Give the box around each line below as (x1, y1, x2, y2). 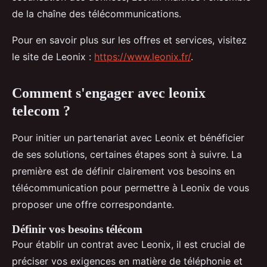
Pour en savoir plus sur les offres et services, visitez (12, 34, 247, 46)
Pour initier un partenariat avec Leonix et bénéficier (12, 132, 244, 144)
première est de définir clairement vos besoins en (12, 165, 235, 178)
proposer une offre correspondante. (12, 198, 174, 211)
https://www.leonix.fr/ (94, 51, 191, 63)
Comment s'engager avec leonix (12, 85, 206, 101)
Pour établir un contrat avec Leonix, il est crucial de (12, 238, 245, 251)
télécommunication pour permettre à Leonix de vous (12, 182, 249, 194)
